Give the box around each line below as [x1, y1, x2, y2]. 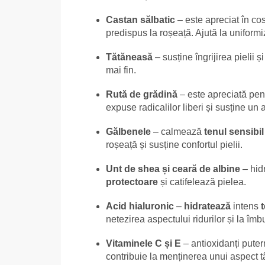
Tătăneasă [106, 51, 153, 62]
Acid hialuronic [106, 201, 174, 211]
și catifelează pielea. [158, 176, 246, 187]
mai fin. [106, 64, 136, 75]
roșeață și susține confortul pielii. [106, 139, 243, 150]
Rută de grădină [106, 89, 177, 99]
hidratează [184, 201, 231, 211]
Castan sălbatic [106, 14, 175, 25]
